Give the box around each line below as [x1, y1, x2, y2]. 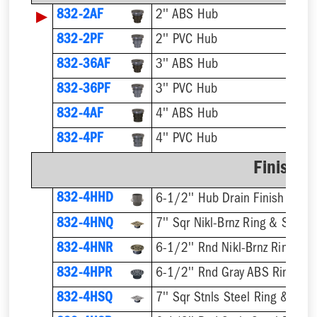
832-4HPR [56, 267, 113, 281]
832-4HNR [56, 242, 113, 256]
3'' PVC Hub [155, 83, 218, 97]
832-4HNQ [56, 217, 114, 231]
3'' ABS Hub [155, 58, 219, 72]
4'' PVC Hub [155, 132, 218, 146]
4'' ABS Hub [155, 108, 219, 122]
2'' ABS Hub [155, 8, 219, 23]
